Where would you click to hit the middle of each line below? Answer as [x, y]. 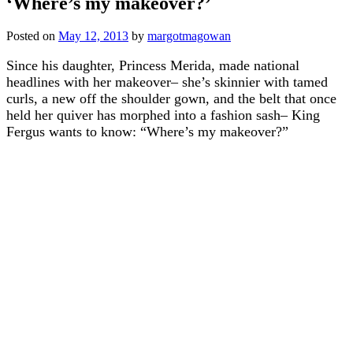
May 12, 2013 [93, 36]
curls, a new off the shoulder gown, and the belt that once [171, 99]
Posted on [32, 36]
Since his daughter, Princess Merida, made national [153, 66]
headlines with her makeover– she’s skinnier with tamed [167, 82]
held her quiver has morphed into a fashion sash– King [163, 115]
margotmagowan [189, 36]
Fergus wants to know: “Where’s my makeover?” [147, 132]
